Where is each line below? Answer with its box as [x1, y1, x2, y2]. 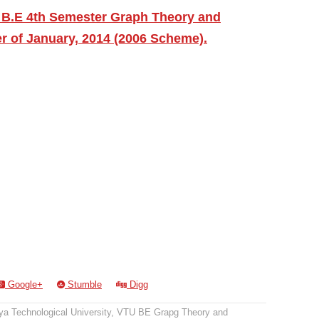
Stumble [65, 279, 102, 290]
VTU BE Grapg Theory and [117, 307, 228, 318]
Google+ [5, 279, 43, 290]
